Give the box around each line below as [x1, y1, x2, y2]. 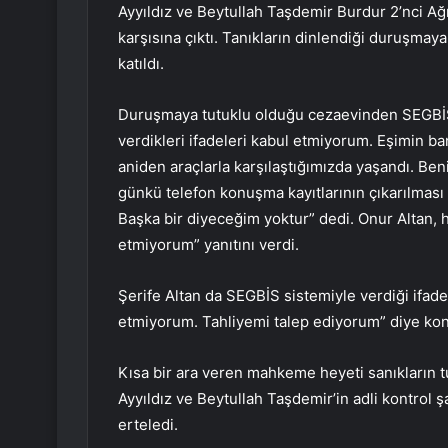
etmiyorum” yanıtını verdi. [118, 235, 299, 255]
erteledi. [118, 415, 178, 435]
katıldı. [118, 54, 164, 74]
